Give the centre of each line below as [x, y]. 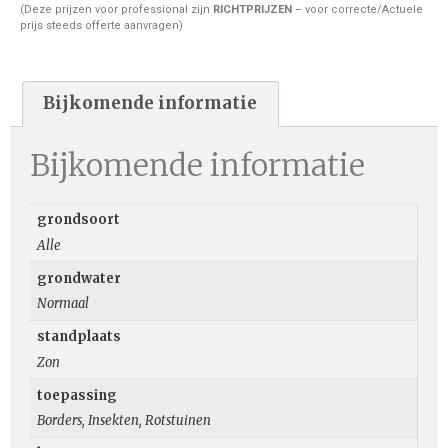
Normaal [62, 304]
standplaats [78, 337]
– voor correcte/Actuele [357, 10]
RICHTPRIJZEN [252, 10]
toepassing [76, 395]
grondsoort [78, 220]
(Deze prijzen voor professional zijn [116, 10]
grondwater [78, 278]
